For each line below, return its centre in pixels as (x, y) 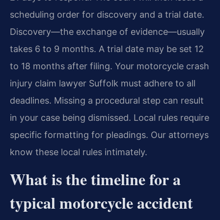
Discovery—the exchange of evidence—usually (107, 32)
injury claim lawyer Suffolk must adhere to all (103, 83)
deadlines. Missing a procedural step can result (107, 101)
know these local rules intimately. (79, 152)
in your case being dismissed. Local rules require (110, 118)
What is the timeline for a (95, 179)
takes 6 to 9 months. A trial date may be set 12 (107, 49)
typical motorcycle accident (101, 203)
